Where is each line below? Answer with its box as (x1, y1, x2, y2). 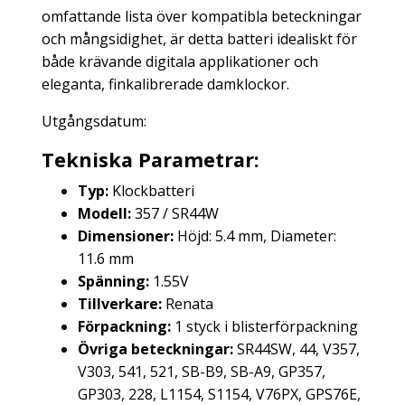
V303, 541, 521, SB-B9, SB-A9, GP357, (78, 362, 325, 381)
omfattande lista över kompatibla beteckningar (42, 6, 362, 26)
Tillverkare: (78, 294, 162, 314)
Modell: (78, 203, 131, 223)
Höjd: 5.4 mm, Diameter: (174, 226, 336, 246)
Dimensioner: (78, 226, 174, 246)
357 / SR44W (131, 203, 219, 223)
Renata (162, 294, 213, 314)
